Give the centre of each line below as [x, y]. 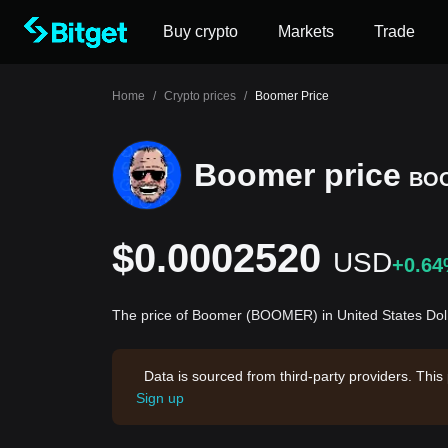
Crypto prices [200, 96]
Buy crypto [200, 31]
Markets [306, 31]
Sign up [160, 398]
